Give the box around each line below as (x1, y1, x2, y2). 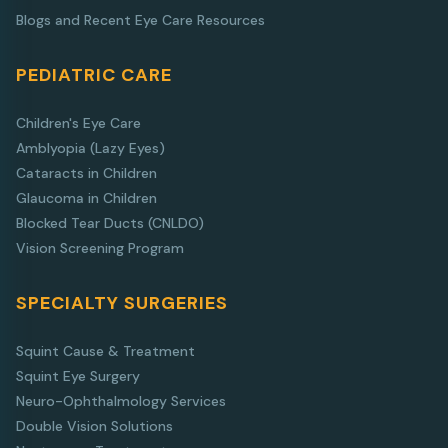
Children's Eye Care (16, 113, 141, 132)
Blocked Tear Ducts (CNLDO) (16, 213, 204, 232)
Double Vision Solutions (16, 416, 173, 435)
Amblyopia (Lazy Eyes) (16, 138, 165, 157)
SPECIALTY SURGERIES (16, 290, 228, 315)
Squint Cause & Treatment (16, 341, 195, 360)
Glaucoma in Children (16, 188, 157, 207)
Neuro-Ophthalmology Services (16, 391, 226, 410)
